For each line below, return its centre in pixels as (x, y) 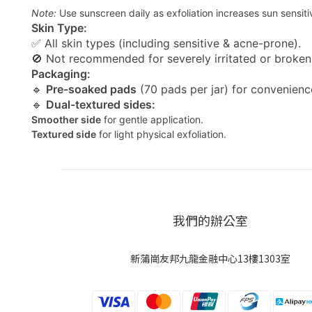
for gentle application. (154, 119)
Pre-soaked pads (91, 89)
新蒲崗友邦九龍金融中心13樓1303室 (210, 258)
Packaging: (61, 74)
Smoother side (66, 119)
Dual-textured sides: (101, 104)
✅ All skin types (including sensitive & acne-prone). (166, 43)
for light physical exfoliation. (163, 134)
